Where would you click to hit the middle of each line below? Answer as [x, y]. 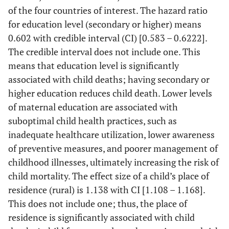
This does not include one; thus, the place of [98, 203]
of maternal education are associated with [93, 107]
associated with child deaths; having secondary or [109, 79]
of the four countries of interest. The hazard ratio [108, 10]
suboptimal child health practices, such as [93, 120]
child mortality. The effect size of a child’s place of [109, 176]
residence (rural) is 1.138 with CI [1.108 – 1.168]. [107, 189]
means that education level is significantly [94, 65]
